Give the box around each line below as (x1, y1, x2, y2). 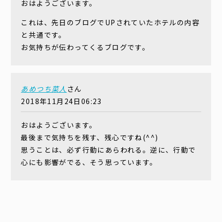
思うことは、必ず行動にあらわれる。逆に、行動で (21, 145, 196, 155)
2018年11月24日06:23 (21, 96, 102, 107)
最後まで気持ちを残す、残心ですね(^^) (21, 132, 159, 143)
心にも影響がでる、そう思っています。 (21, 157, 158, 167)
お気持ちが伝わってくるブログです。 (21, 42, 150, 53)
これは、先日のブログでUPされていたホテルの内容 (21, 17, 200, 28)
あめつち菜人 (21, 84, 67, 94)
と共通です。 (21, 30, 66, 40)
